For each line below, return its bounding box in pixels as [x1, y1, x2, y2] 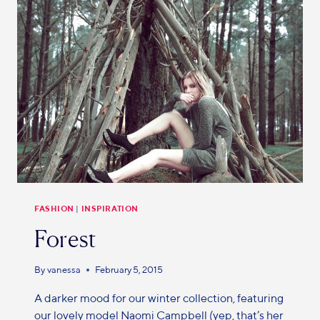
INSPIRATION [81, 204, 139, 214]
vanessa [47, 264, 81, 276]
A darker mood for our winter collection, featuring [34, 291, 284, 306]
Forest [34, 224, 96, 253]
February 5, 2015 [95, 264, 164, 276]
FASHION [34, 204, 74, 214]
